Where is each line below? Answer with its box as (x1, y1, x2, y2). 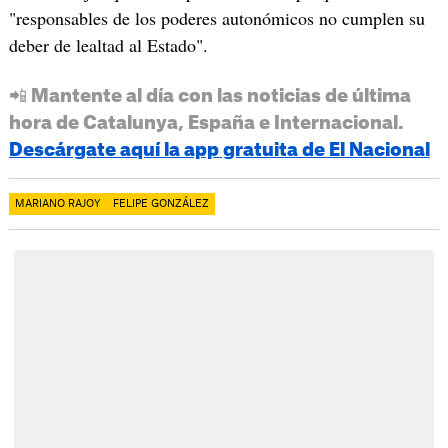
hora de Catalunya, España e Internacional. (8, 113, 404, 132)
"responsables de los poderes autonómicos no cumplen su (8, 5, 425, 30)
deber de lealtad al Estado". (8, 32, 208, 57)
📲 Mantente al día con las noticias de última (8, 86, 411, 105)
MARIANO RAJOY (14, 198, 101, 209)
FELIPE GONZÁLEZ (112, 198, 209, 209)
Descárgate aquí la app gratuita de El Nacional (8, 140, 430, 159)
